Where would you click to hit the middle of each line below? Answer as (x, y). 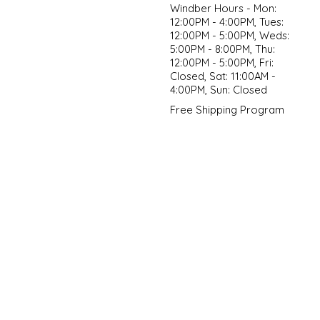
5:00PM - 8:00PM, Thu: (222, 49)
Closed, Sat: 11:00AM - (222, 76)
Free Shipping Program (227, 110)
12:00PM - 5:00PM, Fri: (221, 63)
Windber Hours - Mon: (223, 9)
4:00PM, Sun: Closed (218, 90)
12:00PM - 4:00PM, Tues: (226, 22)
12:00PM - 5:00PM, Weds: (229, 36)
